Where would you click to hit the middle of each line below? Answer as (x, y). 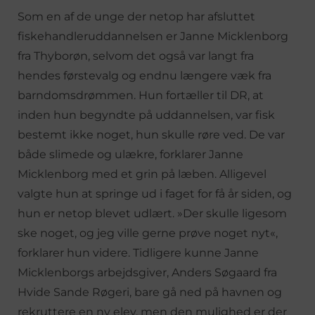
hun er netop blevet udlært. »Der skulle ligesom (152, 213)
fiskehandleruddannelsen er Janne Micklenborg (153, 36)
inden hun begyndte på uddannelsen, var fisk (146, 115)
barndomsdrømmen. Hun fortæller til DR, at (141, 95)
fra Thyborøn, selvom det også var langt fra (136, 56)
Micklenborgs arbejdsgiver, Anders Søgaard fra (147, 272)
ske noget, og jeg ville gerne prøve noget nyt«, (148, 233)
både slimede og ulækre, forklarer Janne (130, 154)
